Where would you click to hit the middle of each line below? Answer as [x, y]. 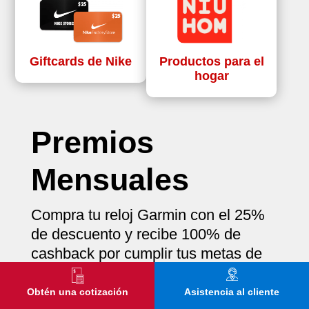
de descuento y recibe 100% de [136, 235]
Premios [92, 143]
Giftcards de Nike [81, 62]
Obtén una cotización [77, 292]
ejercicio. [60, 273]
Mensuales [110, 180]
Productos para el [211, 62]
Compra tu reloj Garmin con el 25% [148, 215]
